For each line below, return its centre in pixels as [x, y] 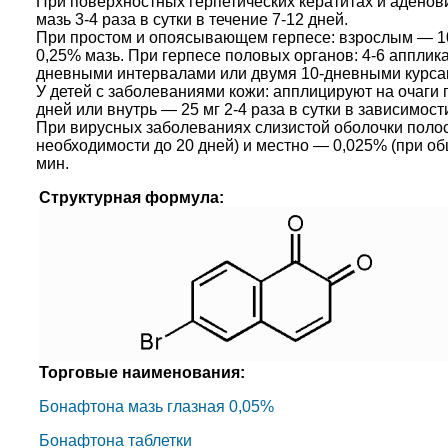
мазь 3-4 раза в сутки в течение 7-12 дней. [191, 20]
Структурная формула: [131, 198]
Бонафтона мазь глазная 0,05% [156, 407]
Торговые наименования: [141, 373]
